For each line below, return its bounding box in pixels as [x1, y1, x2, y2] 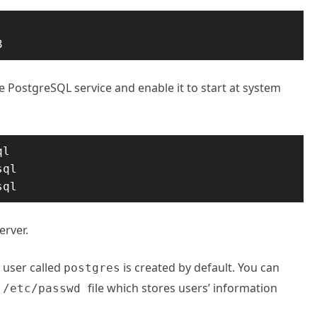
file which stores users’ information [88, 280, 277, 296]
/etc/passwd [3, 282, 88, 295]
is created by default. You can [120, 260, 279, 275]
